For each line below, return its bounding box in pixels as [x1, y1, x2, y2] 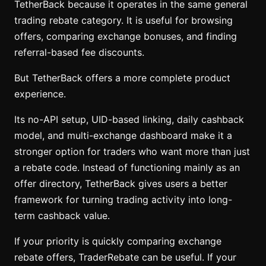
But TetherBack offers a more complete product [14, 72, 230, 84]
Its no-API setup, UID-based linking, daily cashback [14, 113, 244, 125]
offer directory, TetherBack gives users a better [14, 178, 227, 189]
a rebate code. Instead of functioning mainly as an [14, 161, 240, 173]
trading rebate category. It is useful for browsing [14, 14, 233, 26]
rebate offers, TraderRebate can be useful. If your [14, 251, 236, 263]
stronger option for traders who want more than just [14, 145, 250, 157]
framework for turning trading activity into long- [14, 194, 232, 205]
